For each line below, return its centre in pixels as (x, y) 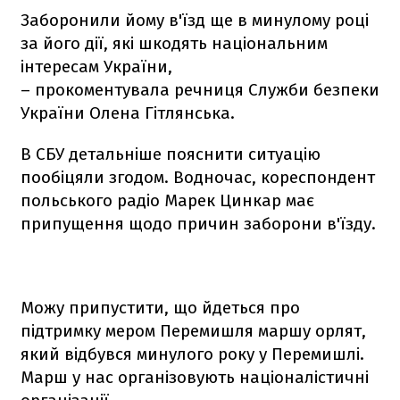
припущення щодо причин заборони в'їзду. (198, 223)
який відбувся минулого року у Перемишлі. (192, 354)
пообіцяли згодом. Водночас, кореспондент (198, 177)
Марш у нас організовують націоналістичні (195, 377)
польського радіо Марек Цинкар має (167, 200)
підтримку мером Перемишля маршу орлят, (193, 330)
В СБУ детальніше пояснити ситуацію (171, 154)
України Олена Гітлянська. (128, 112)
